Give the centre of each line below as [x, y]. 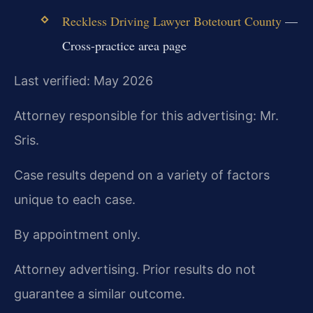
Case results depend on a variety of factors [142, 175]
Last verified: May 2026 [83, 80]
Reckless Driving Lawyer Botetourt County [172, 21]
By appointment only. [77, 234]
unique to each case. [75, 199]
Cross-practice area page [124, 45]
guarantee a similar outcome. [100, 293]
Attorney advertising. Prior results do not [135, 269]
